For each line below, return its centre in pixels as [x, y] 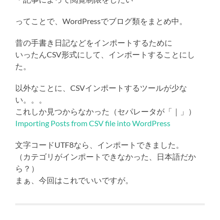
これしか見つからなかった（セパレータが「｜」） [106, 111]
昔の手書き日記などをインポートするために [94, 43]
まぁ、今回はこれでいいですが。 [74, 180]
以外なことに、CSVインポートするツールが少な [101, 88]
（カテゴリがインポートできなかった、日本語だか [106, 157]
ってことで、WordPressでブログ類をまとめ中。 [101, 21]
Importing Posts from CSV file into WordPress [93, 123]
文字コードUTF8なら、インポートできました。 [100, 145]
